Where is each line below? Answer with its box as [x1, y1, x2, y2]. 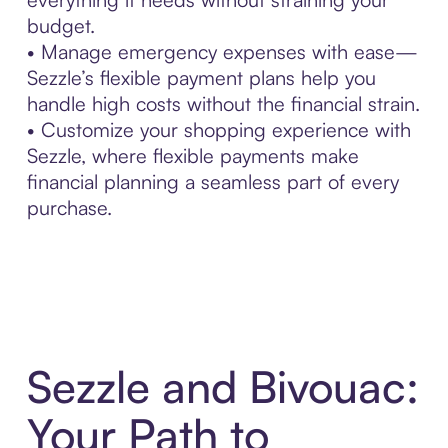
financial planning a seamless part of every [26, 168, 399, 194]
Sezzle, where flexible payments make [26, 142, 359, 168]
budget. [26, 12, 95, 38]
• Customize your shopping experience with [26, 116, 411, 142]
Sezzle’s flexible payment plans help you [26, 64, 376, 90]
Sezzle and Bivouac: [26, 359, 419, 415]
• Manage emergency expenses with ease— [26, 38, 418, 64]
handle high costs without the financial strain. [26, 90, 420, 116]
